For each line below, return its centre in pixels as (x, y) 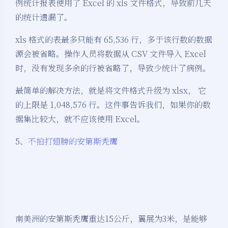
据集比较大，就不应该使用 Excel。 (80, 119)
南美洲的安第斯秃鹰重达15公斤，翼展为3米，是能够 (111, 219)
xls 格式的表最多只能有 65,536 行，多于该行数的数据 (114, 40)
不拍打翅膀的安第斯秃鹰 (73, 141)
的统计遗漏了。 (44, 17)
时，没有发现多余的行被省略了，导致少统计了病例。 (113, 68)
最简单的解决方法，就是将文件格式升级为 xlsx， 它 (111, 91)
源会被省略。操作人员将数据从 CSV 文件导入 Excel (111, 54)
